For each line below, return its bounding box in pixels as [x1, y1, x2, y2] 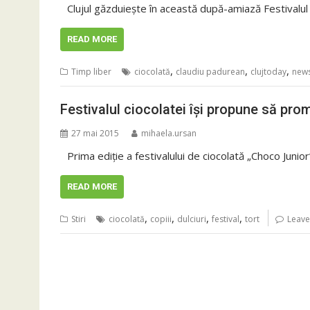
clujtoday [250, 65, 286, 77]
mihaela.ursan [141, 127, 197, 139]
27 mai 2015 [71, 127, 119, 139]
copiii [150, 213, 172, 225]
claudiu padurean [176, 65, 245, 77]
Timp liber [71, 65, 111, 77]
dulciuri [177, 213, 206, 225]
